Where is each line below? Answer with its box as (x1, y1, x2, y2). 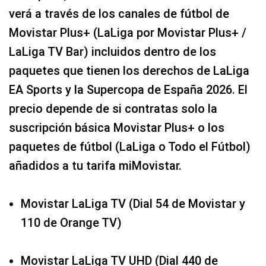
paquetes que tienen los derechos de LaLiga (9, 64, 249, 78)
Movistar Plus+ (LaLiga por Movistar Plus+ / (9, 26, 246, 40)
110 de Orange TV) (21, 216, 122, 230)
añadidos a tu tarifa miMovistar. (9, 159, 182, 173)
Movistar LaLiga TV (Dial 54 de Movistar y (21, 197, 245, 211)
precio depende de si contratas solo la (9, 102, 217, 116)
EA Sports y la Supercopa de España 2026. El (9, 83, 248, 97)
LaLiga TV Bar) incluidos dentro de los (9, 45, 216, 59)
